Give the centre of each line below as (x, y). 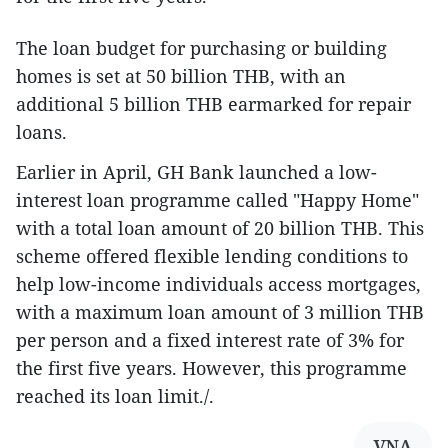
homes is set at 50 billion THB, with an (181, 76)
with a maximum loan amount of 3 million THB (220, 312)
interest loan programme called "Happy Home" (217, 200)
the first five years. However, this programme (211, 368)
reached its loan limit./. (115, 396)
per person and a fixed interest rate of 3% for (210, 340)
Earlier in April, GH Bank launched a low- (196, 172)
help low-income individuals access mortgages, (218, 284)
